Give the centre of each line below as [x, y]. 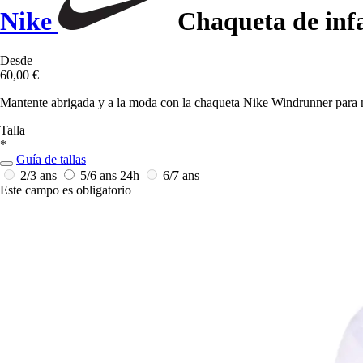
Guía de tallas [51, 160]
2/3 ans [40, 176]
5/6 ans [100, 176]
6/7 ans [181, 176]
